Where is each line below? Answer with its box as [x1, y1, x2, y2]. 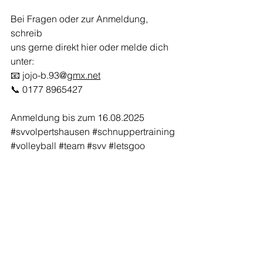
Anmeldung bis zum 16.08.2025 [11, 112, 147, 123]
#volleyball [11, 140, 56, 151]
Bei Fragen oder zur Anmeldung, [11, 13, 150, 25]
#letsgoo [109, 140, 145, 151]
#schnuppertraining [92, 126, 175, 137]
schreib [11, 27, 45, 39]
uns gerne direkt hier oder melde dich [11, 41, 171, 53]
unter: [11, 55, 34, 67]
